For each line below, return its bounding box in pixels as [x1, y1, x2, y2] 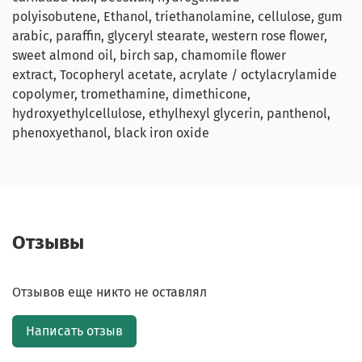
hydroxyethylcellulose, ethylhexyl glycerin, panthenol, [12, 105, 330, 121]
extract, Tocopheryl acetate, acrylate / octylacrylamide [12, 66, 337, 82]
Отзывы [12, 231, 84, 255]
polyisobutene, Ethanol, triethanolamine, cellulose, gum [12, 8, 343, 24]
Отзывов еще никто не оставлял [12, 284, 207, 301]
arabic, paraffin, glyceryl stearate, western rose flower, [12, 27, 327, 44]
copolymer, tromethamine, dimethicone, [12, 86, 250, 102]
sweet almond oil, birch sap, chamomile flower [12, 47, 286, 63]
